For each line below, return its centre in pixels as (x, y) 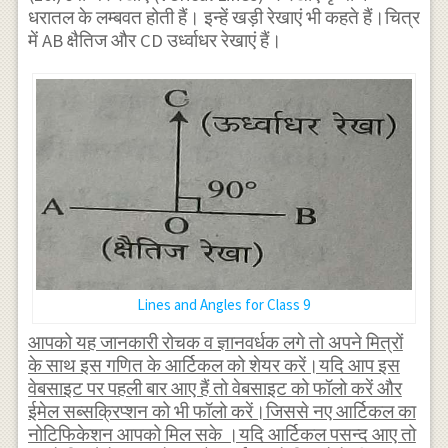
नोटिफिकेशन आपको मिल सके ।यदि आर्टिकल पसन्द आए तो (221, 434)
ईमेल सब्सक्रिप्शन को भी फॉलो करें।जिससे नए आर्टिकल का (221, 411)
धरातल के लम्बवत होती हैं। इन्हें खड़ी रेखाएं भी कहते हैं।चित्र (223, 17)
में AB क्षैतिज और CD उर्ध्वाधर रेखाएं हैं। (154, 40)
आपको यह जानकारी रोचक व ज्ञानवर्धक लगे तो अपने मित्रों (215, 342)
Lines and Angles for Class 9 (224, 305)
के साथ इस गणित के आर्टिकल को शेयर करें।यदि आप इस (213, 365)
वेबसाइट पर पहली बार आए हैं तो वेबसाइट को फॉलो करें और (214, 388)
